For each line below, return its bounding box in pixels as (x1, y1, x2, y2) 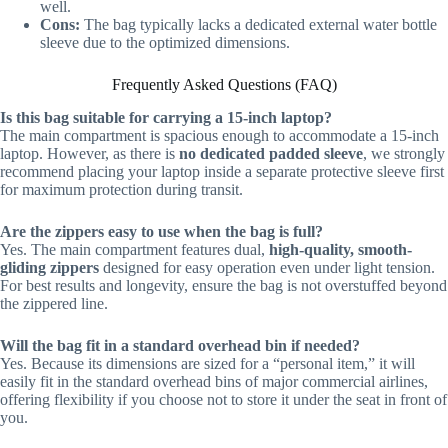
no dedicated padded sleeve (179, 145, 363, 163)
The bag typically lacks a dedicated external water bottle (80, 16, 437, 34)
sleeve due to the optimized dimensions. (40, 34, 290, 52)
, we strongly (363, 145, 445, 163)
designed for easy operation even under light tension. (99, 259, 435, 277)
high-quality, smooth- (269, 241, 412, 259)
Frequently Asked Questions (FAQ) (111, 76, 337, 94)
